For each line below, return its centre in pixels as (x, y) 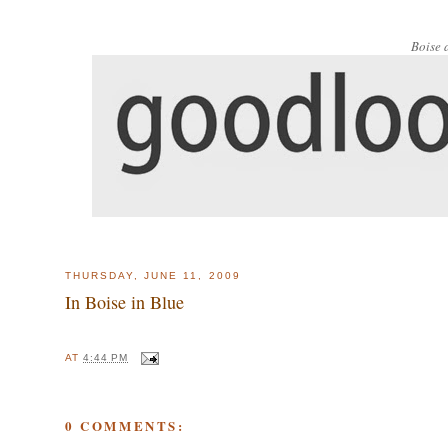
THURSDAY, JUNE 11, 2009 (153, 276)
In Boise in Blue (124, 301)
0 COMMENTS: (125, 426)
